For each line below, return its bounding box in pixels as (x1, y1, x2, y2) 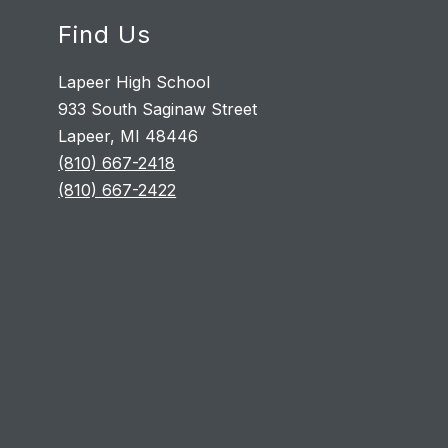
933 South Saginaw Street (58, 99, 258, 120)
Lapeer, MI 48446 (58, 126, 199, 147)
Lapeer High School (58, 72, 211, 93)
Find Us (58, 20, 152, 50)
